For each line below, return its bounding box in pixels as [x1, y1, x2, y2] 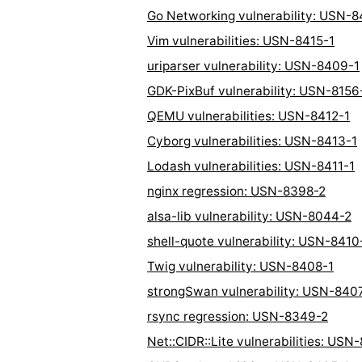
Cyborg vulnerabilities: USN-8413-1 [147, 133, 357, 149]
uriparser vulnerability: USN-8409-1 [147, 57, 360, 74]
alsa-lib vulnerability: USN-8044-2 [147, 208, 351, 224]
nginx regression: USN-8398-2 [147, 183, 326, 199]
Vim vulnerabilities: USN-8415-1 [147, 32, 335, 48]
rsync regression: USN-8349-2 [147, 308, 328, 324]
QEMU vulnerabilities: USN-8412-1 [147, 107, 350, 124]
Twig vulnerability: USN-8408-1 [147, 258, 334, 274]
